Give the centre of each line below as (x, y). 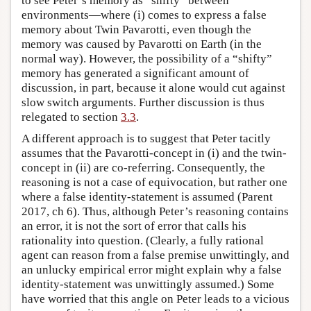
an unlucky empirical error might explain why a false (152, 270)
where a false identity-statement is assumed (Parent (147, 197)
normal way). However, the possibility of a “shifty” (147, 59)
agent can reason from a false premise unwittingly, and (155, 255)
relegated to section (71, 117)
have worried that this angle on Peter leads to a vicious (155, 299)
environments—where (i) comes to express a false (144, 15)
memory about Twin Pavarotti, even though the (136, 30)
